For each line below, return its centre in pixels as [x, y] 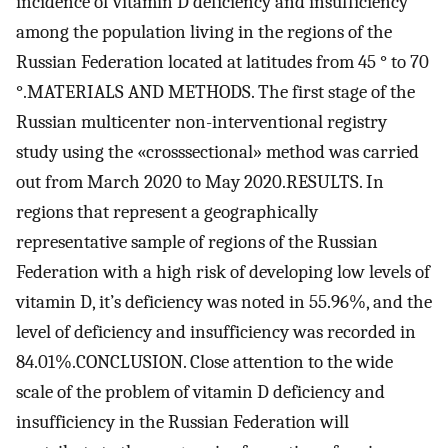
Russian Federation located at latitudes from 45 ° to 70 [222, 62]
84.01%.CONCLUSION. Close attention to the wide [204, 362]
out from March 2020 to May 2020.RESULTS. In [200, 182]
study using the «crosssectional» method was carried [217, 152]
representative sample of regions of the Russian [197, 242]
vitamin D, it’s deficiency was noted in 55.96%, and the [224, 302]
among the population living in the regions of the [204, 32]
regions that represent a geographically [167, 212]
